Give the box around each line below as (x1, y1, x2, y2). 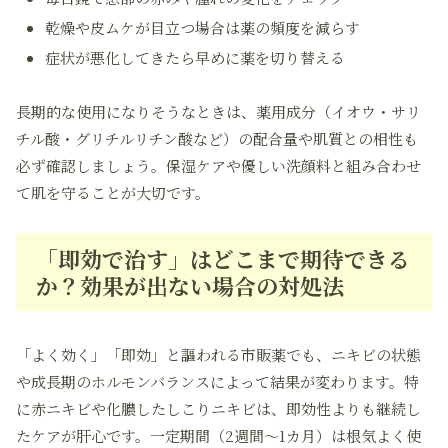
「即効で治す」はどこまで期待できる (36, 243, 410, 274)
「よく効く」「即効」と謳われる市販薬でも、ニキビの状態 (16, 344, 421, 365)
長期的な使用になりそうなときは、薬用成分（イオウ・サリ (16, 101, 421, 122)
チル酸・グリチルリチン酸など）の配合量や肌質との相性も (16, 128, 418, 149)
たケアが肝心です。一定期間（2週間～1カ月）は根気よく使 (16, 425, 421, 446)
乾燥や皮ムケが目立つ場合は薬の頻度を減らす (45, 17, 360, 38)
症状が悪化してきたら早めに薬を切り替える (45, 47, 345, 68)
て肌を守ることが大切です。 (16, 182, 210, 203)
